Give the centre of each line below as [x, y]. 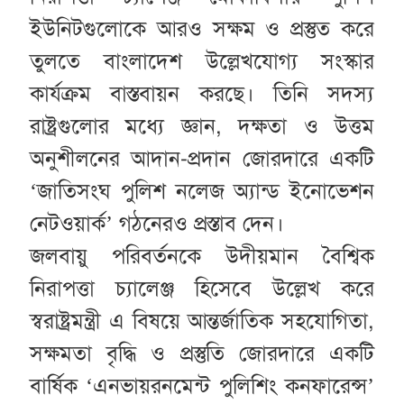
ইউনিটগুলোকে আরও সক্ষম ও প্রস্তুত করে [202, 28]
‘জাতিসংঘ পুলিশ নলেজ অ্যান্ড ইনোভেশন [202, 191]
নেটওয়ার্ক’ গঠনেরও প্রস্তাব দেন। [160, 223]
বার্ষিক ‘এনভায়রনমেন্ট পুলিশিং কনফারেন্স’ [202, 386]
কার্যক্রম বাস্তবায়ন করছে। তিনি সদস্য [202, 93]
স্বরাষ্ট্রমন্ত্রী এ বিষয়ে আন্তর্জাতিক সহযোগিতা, [202, 321]
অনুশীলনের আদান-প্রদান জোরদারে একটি [202, 158]
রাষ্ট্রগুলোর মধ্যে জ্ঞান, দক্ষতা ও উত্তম [202, 126]
